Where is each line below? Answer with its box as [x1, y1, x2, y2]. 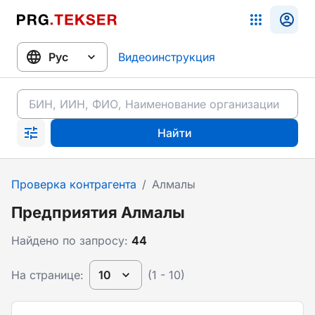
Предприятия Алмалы [11, 203, 185, 221]
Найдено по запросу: [11, 233, 131, 247]
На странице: [11, 268, 84, 282]
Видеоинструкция [118, 50, 215, 64]
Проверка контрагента [11, 177, 136, 191]
